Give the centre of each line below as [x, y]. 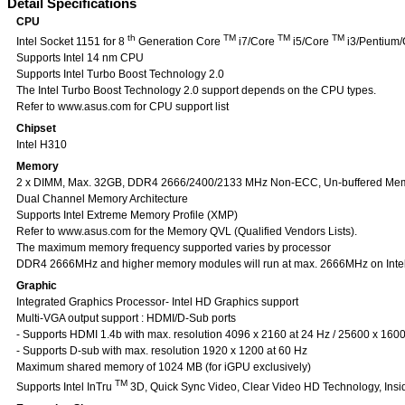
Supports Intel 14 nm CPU [80, 58]
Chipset [36, 128]
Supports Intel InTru [66, 387]
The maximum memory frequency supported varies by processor [174, 248]
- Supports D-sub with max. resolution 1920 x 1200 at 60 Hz [162, 351]
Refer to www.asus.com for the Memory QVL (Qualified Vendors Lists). [187, 231]
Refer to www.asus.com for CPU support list [122, 107]
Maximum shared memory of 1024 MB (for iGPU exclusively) [164, 367]
